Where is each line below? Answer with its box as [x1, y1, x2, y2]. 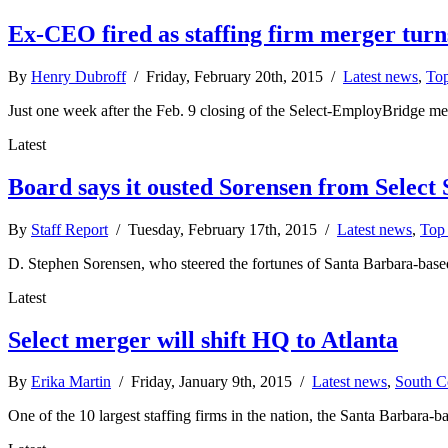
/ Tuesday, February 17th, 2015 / [108, 220, 337, 238]
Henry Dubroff [31, 67, 126, 85]
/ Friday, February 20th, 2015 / [126, 67, 343, 85]
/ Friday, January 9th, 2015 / [111, 373, 312, 391]
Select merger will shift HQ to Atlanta [8, 326, 398, 353]
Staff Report [31, 220, 108, 238]
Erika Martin [31, 373, 111, 391]
